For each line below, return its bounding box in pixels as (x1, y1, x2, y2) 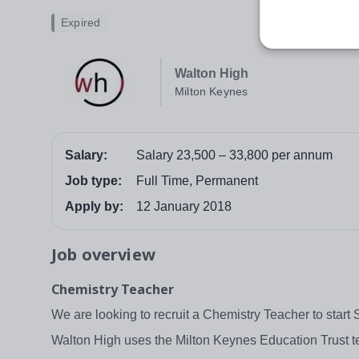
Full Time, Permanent (136, 174, 258, 188)
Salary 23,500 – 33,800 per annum (136, 148, 333, 163)
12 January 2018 (136, 200, 232, 214)
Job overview (51, 244, 155, 266)
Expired (61, 16, 101, 30)
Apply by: (65, 200, 123, 214)
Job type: (65, 174, 122, 188)
